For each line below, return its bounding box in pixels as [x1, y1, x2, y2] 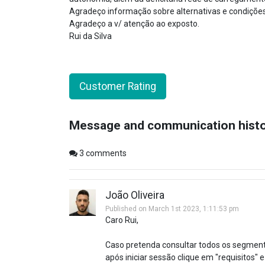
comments [84, 148, 127, 158]
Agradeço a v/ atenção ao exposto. [69, 19, 199, 28]
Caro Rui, [105, 215, 138, 225]
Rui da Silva [69, 31, 112, 41]
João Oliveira [105, 189, 164, 201]
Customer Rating [79, 80, 156, 92]
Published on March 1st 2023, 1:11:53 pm [105, 205, 239, 213]
